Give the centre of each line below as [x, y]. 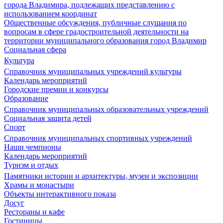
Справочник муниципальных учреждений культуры [93, 71]
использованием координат [51, 14]
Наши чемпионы [33, 147]
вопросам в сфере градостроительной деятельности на [96, 32]
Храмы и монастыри [39, 185]
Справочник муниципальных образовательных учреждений [106, 109]
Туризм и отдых [31, 165]
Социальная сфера [35, 50]
